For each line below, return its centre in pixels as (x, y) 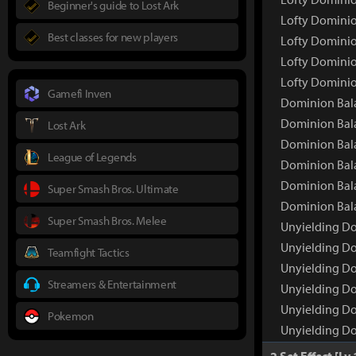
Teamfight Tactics (89, 252)
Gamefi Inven (80, 93)
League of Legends (92, 157)
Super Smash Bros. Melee (107, 220)
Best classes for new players (113, 37)
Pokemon (71, 315)
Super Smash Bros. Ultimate (113, 188)
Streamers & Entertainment (112, 284)
